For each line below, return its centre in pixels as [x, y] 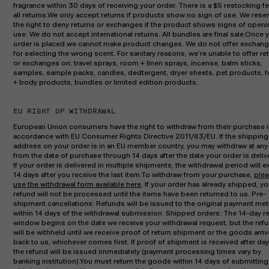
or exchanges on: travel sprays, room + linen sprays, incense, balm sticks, [138, 63]
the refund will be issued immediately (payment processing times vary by [137, 252]
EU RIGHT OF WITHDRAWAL [65, 111]
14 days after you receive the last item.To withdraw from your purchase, [134, 175]
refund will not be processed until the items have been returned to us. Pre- [140, 194]
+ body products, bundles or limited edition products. [106, 82]
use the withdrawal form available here [77, 184]
